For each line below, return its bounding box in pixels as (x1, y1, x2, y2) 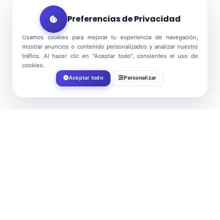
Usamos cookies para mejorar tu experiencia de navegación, (22, 33, 198, 41)
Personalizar (124, 75, 157, 81)
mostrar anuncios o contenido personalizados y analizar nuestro (22, 43, 198, 50)
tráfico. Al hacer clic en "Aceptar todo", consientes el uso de (22, 52, 198, 59)
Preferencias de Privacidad (67, 13, 181, 25)
